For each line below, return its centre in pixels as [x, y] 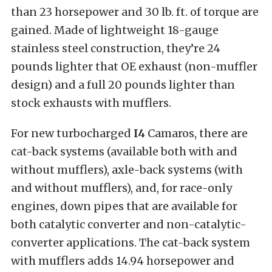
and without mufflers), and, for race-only [121, 188]
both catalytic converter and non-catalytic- [129, 225]
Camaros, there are [196, 134]
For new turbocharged [72, 134]
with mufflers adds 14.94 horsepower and [123, 261]
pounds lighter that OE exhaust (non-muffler [134, 67]
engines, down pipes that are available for [124, 206]
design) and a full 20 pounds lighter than [123, 85]
